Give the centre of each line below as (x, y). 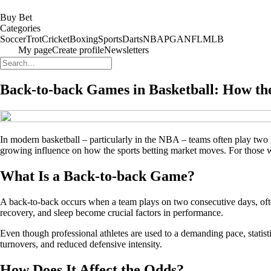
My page (35, 50)
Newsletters (126, 50)
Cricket (56, 39)
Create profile (78, 50)
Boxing (84, 39)
